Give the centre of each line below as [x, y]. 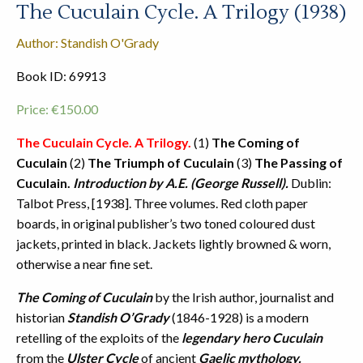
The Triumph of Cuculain [161, 163]
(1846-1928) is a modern [240, 318]
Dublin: [310, 183]
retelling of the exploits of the [99, 338]
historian [42, 318]
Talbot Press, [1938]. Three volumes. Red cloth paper [162, 203]
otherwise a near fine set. [84, 264]
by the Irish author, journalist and [243, 297]
